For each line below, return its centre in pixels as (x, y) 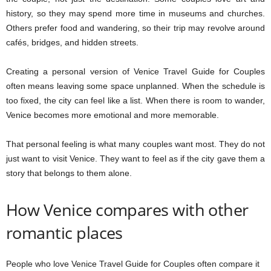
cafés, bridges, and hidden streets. (72, 42)
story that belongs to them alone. (69, 173)
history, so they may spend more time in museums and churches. (135, 13)
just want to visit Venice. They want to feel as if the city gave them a (135, 158)
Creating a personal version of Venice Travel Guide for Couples (135, 71)
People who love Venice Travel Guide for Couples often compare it (133, 264)
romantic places (64, 233)
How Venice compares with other (127, 210)
